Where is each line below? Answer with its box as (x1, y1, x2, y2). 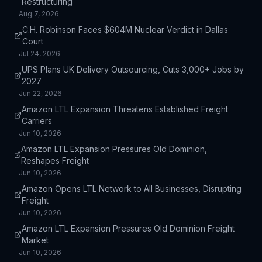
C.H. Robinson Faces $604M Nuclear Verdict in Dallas (22, 25, 228, 35)
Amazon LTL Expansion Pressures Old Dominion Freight (22, 223, 235, 233)
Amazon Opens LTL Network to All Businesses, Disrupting (21, 184, 242, 194)
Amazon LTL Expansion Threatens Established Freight (22, 104, 229, 114)
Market (22, 235, 49, 245)
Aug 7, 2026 (19, 9, 59, 18)
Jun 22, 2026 (19, 89, 62, 98)
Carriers (22, 116, 53, 126)
